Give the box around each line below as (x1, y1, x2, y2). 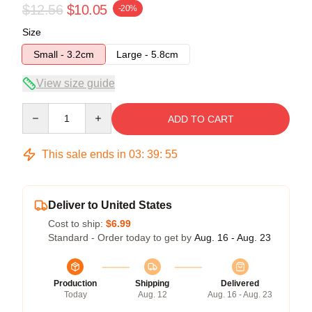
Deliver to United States (48, 198, 172, 211)
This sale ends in (39, 148, 129, 160)
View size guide (36, 77, 115, 89)
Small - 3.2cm (33, 48, 94, 60)
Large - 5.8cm (116, 48, 178, 60)
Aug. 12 (137, 289, 167, 299)
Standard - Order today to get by (48, 231, 194, 243)
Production (54, 278, 97, 288)
